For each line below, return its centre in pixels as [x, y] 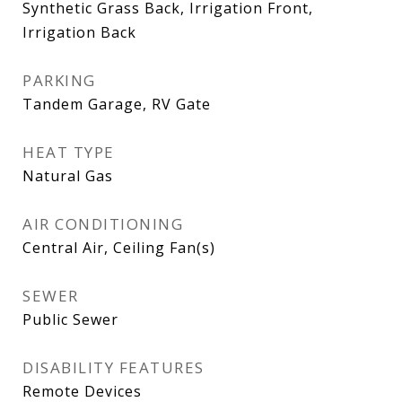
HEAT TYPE [69, 152]
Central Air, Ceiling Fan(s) [119, 247]
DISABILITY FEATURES [114, 367]
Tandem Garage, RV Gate [117, 104]
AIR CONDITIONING [103, 223]
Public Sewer [70, 319]
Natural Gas [68, 175]
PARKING [59, 80]
